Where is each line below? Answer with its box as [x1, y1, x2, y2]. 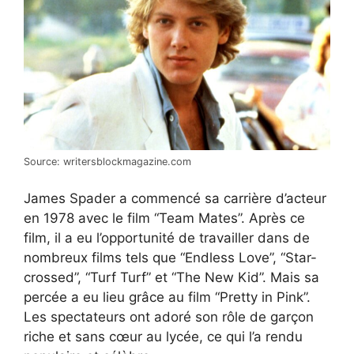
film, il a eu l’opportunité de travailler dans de [24, 230, 310, 247]
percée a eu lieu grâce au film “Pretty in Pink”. [24, 289, 311, 306]
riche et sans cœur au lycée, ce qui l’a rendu [24, 329, 303, 345]
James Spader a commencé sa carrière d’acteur [24, 190, 326, 207]
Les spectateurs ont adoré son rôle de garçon [24, 309, 314, 326]
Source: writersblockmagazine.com [24, 155, 191, 168]
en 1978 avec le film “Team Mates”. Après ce [24, 210, 305, 227]
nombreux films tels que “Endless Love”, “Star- [24, 250, 317, 266]
